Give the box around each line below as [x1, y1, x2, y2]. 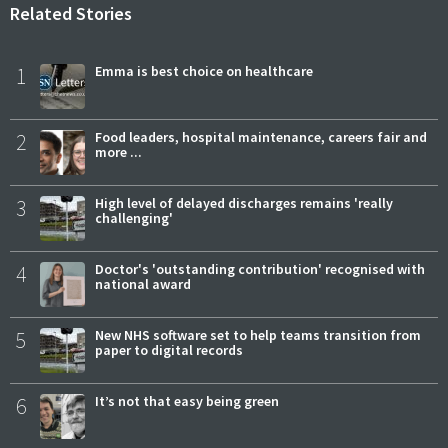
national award [95, 275, 191, 294]
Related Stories [10, 2, 132, 26]
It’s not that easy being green [95, 392, 279, 411]
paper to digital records [95, 341, 243, 360]
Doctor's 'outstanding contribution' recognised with [95, 260, 425, 279]
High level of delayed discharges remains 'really [95, 194, 393, 213]
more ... [95, 143, 142, 162]
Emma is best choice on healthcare [95, 62, 313, 81]
